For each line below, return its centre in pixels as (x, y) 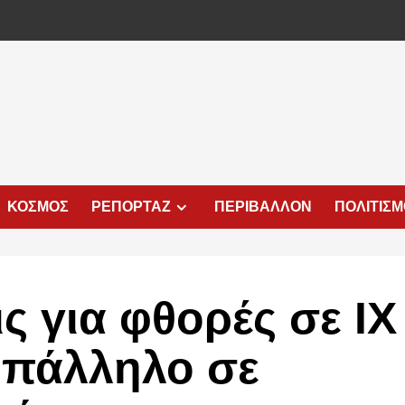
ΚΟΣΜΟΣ (38, 207)
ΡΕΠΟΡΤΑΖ (131, 207)
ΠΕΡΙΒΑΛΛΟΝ (263, 207)
